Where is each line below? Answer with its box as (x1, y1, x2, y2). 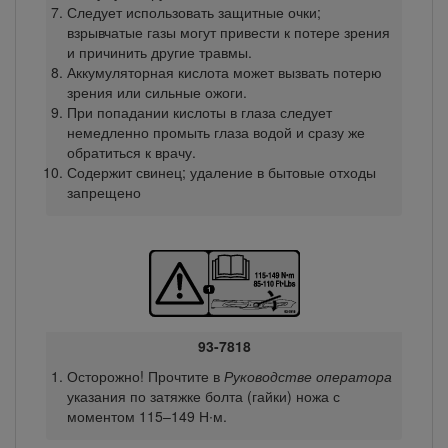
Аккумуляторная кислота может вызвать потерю (66, 61, 382, 82)
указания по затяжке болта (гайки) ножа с (66, 385, 340, 406)
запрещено (66, 181, 141, 202)
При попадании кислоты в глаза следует (66, 101, 332, 122)
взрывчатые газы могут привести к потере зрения (66, 21, 390, 42)
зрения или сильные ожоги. (66, 81, 247, 102)
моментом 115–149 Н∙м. (66, 405, 227, 426)
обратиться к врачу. (66, 141, 196, 162)
